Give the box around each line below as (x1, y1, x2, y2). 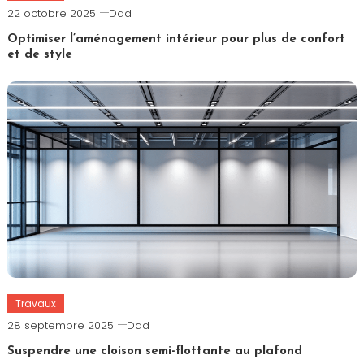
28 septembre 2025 (6, 317, 114, 333)
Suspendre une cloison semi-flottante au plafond (6, 344, 302, 357)
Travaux (15, 296, 56, 310)
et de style (6, 48, 72, 61)
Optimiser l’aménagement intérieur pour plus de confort (6, 32, 345, 45)
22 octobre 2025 (6, 5, 96, 21)
